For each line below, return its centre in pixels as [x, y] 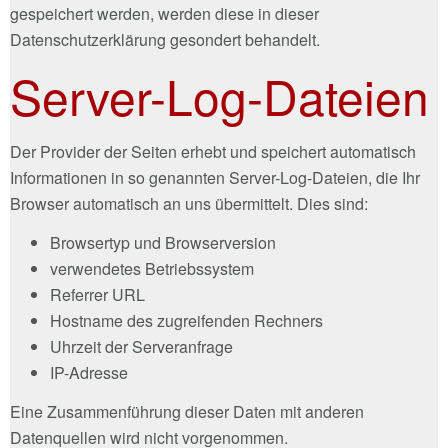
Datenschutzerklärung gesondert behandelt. [165, 39]
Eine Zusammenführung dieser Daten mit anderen [187, 411]
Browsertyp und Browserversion [163, 242]
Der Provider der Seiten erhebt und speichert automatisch [213, 151]
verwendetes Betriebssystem [152, 268]
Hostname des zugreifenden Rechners [186, 320]
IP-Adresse [89, 372]
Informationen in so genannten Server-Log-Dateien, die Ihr [215, 177]
